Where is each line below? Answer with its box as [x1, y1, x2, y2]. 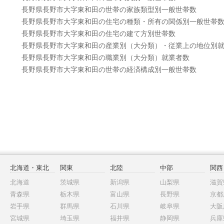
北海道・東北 [10, 164, 49, 172]
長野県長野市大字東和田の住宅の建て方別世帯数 [21, 29, 175, 37]
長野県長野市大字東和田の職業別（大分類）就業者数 [21, 53, 189, 61]
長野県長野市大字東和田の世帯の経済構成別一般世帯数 [21, 65, 196, 73]
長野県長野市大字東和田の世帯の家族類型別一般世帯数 [21, 5, 196, 13]
